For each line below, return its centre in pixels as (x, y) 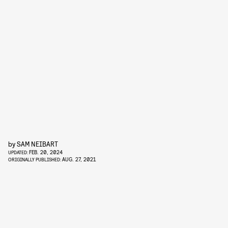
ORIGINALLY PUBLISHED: (35, 159)
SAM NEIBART (37, 144)
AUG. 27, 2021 (79, 159)
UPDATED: (19, 152)
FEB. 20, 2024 (46, 152)
